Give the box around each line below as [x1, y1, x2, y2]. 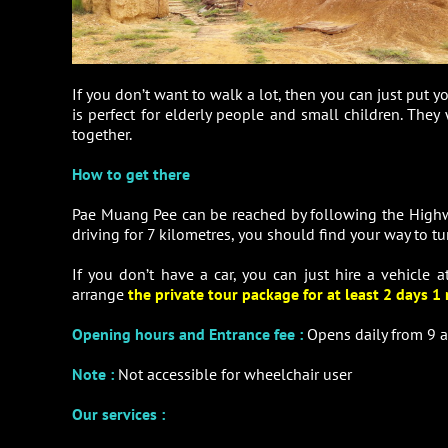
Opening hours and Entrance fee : [72, 324, 303, 345]
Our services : [72, 404, 165, 425]
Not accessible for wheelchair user [118, 364, 352, 385]
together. [72, 124, 132, 145]
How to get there [72, 164, 190, 185]
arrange [72, 284, 128, 305]
